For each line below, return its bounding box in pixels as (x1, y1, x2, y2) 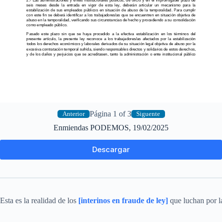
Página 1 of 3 (89, 110, 131, 118)
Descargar (92, 145, 130, 155)
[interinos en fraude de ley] (78, 196, 168, 205)
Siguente (136, 110, 160, 118)
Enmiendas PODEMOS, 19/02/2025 (54, 123, 168, 132)
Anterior (62, 110, 85, 118)
